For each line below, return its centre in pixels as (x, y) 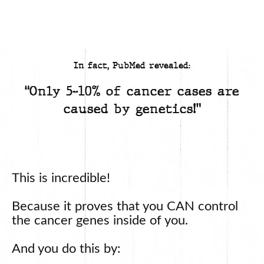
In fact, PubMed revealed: (132, 65)
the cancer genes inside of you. (100, 220)
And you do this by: (66, 248)
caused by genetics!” (132, 108)
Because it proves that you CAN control (125, 206)
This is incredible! (61, 178)
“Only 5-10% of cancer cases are (132, 91)
